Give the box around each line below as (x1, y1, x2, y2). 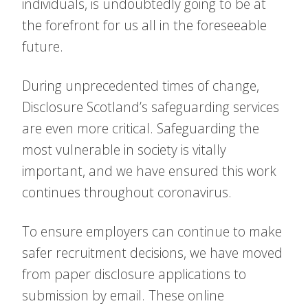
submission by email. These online (22, 286, 224, 305)
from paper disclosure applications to (22, 265, 246, 283)
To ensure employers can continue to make (22, 222, 282, 241)
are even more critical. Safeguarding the (22, 119, 259, 137)
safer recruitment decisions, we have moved (22, 243, 283, 262)
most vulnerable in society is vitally (22, 140, 226, 159)
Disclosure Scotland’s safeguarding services (22, 98, 279, 116)
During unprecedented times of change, (22, 76, 259, 95)
